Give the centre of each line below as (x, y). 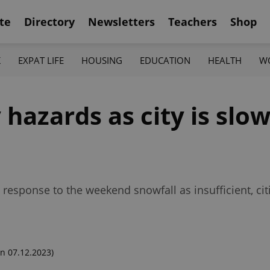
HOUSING (102, 60)
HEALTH (225, 60)
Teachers (193, 21)
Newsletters (121, 21)
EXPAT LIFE (41, 60)
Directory (49, 21)
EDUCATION (165, 60)
